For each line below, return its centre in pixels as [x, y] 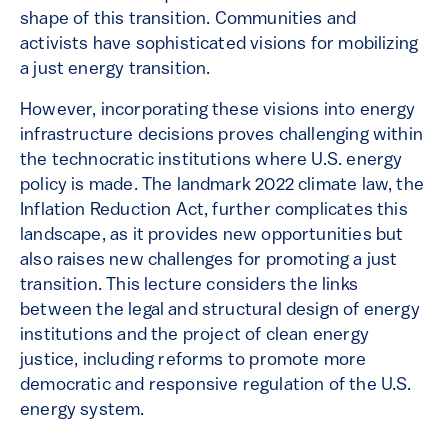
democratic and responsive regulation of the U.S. [216, 385]
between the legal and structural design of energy [220, 310]
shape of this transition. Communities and [188, 19]
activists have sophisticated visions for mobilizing [219, 44]
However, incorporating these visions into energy [218, 110]
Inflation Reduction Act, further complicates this [214, 210]
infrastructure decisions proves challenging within [221, 135]
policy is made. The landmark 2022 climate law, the [222, 185]
